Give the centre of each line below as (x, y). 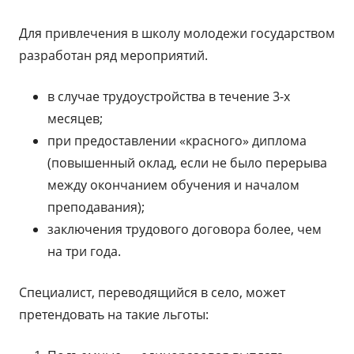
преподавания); (96, 207)
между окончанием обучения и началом (173, 185)
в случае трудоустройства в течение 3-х (169, 96)
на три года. (84, 251)
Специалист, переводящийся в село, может (152, 292)
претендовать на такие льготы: (114, 314)
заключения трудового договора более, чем (185, 229)
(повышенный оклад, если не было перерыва (187, 163)
